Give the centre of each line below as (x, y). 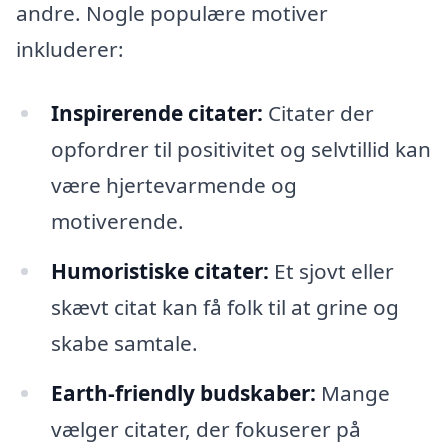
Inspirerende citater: (156, 113)
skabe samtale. (124, 342)
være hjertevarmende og (173, 185)
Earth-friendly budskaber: (183, 392)
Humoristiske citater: (159, 270)
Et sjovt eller (331, 270)
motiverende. (117, 221)
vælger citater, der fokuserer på (205, 428)
